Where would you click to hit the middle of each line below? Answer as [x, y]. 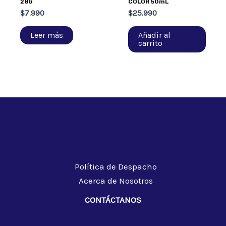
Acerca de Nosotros [116, 180]
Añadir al [155, 35]
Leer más [47, 35]
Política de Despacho [116, 166]
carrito [151, 43]
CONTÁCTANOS [113, 200]
